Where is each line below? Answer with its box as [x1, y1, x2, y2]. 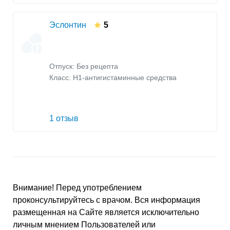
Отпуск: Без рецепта [49, 62, 118, 70]
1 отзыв [49, 114, 79, 123]
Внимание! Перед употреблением [13, 183, 142, 193]
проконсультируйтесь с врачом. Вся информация [13, 196, 200, 205]
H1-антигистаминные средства [73, 74, 177, 82]
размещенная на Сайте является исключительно [13, 208, 199, 217]
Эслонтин [49, 21, 86, 30]
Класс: [49, 74, 73, 82]
